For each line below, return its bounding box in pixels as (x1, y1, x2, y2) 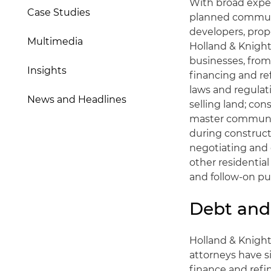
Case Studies (27, 7, 90, 18)
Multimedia (27, 36, 83, 47)
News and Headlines (27, 94, 126, 105)
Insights (27, 65, 67, 76)
